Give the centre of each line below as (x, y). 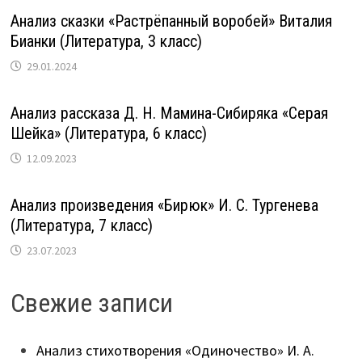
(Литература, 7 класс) (81, 225)
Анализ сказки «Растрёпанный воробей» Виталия (171, 21)
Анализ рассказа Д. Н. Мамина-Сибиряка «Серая (169, 113)
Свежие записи (91, 303)
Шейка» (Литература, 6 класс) (108, 133)
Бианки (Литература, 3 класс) (106, 41)
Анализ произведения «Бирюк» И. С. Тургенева (164, 205)
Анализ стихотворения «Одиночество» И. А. (175, 351)
